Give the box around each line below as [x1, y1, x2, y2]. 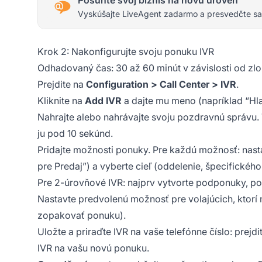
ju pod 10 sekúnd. [37, 127, 113, 139]
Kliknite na [37, 94, 85, 106]
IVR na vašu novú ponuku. [37, 242, 149, 254]
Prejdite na [37, 78, 86, 90]
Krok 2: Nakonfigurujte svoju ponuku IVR [37, 45, 214, 57]
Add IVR [85, 94, 122, 106]
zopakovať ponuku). [37, 209, 126, 221]
